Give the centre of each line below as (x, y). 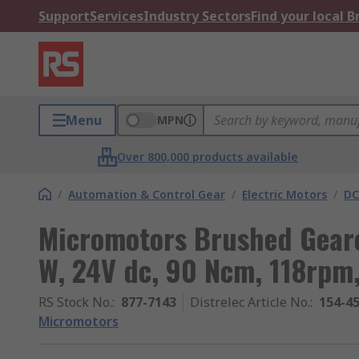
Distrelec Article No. (250, 302)
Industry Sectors (197, 16)
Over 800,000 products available (208, 157)
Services (117, 16)
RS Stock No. (75, 302)
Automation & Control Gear (147, 194)
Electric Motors (284, 194)
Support (64, 16)
